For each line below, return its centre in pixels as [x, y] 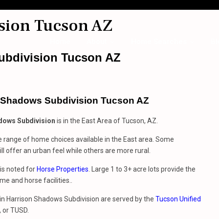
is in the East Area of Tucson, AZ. [107, 121]
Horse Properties [63, 169]
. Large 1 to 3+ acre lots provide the [142, 169]
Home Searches [159, 42]
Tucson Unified [178, 199]
